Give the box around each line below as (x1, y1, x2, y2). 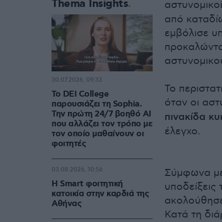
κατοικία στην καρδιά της (52, 188, 149, 200)
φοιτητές (52, 138, 86, 150)
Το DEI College (52, 89, 109, 100)
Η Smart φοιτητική (52, 178, 123, 190)
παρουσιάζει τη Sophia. (52, 99, 142, 110)
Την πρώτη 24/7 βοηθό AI (52, 109, 151, 120)
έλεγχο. (165, 125, 200, 138)
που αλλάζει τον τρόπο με (52, 118, 152, 130)
